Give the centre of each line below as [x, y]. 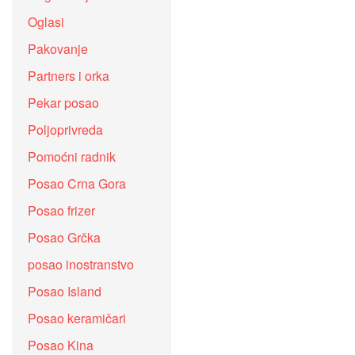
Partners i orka [69, 76]
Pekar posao [63, 103]
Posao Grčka [64, 238]
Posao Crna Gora [77, 184]
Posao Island [65, 292]
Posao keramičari [77, 319]
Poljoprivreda [65, 130]
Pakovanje [58, 49]
